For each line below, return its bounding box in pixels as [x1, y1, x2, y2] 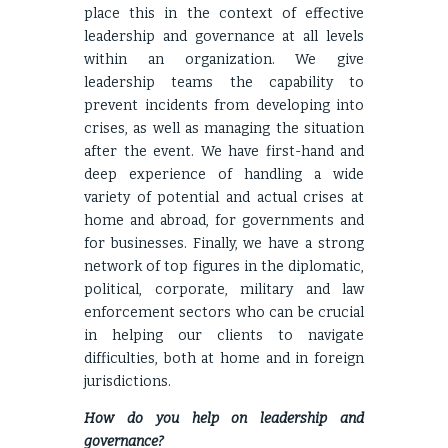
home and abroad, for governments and [84, 212, 364, 229]
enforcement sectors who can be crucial [84, 304, 364, 321]
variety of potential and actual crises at [84, 189, 364, 206]
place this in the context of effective [84, 5, 364, 22]
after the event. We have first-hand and [84, 143, 364, 160]
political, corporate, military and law [84, 281, 364, 298]
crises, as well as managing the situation [84, 120, 364, 137]
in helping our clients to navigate [84, 327, 364, 344]
